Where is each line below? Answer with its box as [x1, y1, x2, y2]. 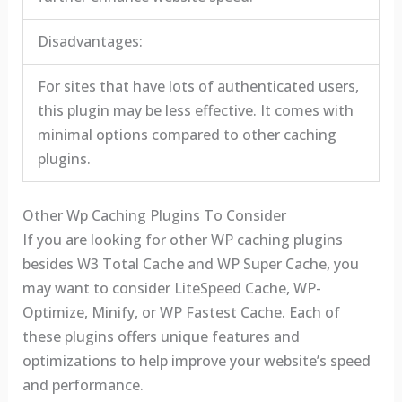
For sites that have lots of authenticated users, [37, 76, 359, 97]
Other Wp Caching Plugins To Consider [22, 205, 286, 226]
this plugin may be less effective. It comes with [37, 100, 354, 121]
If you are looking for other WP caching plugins [22, 230, 343, 250]
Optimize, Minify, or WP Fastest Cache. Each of [22, 302, 340, 323]
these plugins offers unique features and [22, 327, 300, 347]
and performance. [22, 375, 144, 396]
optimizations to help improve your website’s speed [22, 351, 371, 371]
